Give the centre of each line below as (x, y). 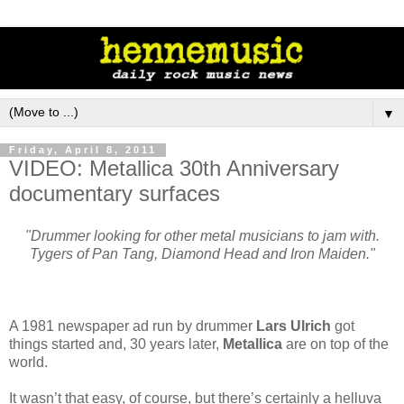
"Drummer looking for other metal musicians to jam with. (202, 236)
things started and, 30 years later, (116, 344)
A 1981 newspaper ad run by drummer (133, 326)
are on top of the (335, 344)
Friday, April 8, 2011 (83, 150)
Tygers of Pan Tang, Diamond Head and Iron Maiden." (202, 254)
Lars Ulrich (294, 326)
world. (28, 363)
